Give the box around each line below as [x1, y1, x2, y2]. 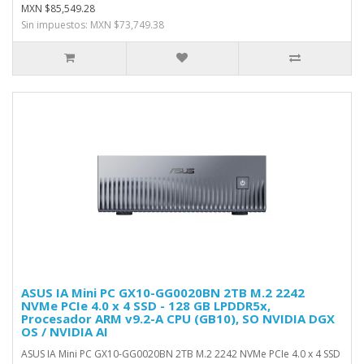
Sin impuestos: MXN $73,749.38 [21, 18, 164, 32]
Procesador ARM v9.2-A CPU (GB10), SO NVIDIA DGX [21, 310, 335, 327]
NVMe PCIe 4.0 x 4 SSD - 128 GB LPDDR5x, [21, 297, 271, 314]
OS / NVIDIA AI [21, 323, 108, 340]
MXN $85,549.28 [21, 2, 95, 15]
